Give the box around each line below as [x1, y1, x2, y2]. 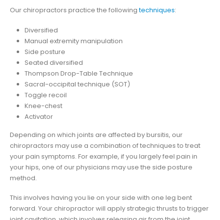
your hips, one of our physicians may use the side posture [10, 162, 192, 172]
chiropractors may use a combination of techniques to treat [10, 140, 200, 150]
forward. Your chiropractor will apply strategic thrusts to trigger [10, 204, 209, 214]
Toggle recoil [24, 90, 67, 100]
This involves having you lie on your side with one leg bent [10, 193, 192, 203]
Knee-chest [24, 101, 62, 110]
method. [10, 173, 37, 183]
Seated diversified [24, 57, 83, 67]
